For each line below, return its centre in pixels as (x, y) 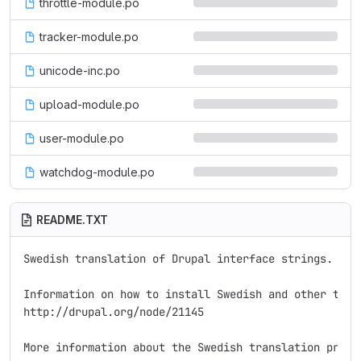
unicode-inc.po (80, 71)
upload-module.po (89, 104)
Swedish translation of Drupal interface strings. (178, 259)
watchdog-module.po (97, 172)
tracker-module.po (89, 37)
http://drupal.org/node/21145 (114, 312)
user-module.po (82, 138)
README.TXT (72, 220)
